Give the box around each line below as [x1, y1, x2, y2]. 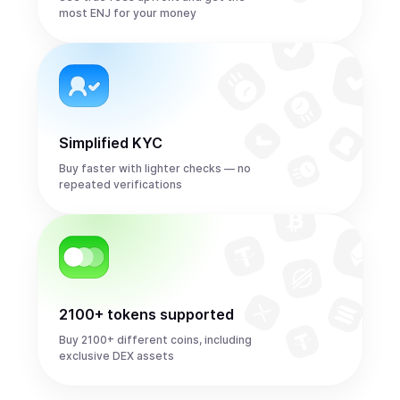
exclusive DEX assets [59, 349, 174, 362]
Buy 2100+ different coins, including [59, 333, 252, 346]
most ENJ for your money [59, 6, 196, 20]
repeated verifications [59, 178, 182, 191]
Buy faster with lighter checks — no [59, 162, 251, 175]
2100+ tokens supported [59, 305, 234, 323]
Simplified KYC [59, 134, 162, 152]
